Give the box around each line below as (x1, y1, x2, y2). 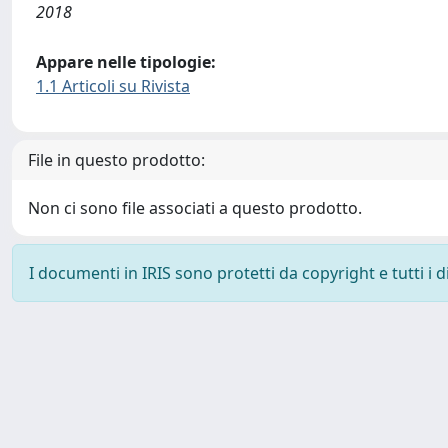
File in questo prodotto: (28, 149, 205, 171)
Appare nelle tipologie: (36, 51, 216, 73)
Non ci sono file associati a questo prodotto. (28, 197, 362, 219)
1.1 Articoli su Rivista (36, 75, 190, 97)
